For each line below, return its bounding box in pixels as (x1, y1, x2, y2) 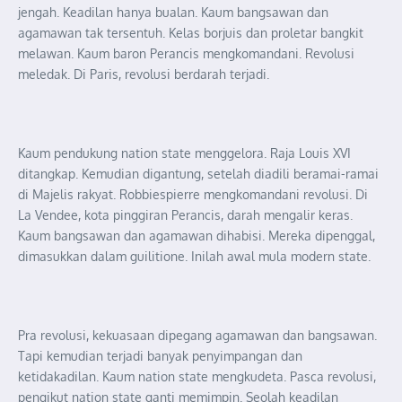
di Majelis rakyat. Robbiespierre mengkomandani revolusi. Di (18, 186, 368, 202)
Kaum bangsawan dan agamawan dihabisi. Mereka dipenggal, (18, 227, 375, 243)
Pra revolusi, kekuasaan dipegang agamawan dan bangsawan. (18, 327, 377, 343)
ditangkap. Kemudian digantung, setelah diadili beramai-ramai (18, 165, 379, 181)
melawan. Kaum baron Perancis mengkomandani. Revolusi (18, 45, 354, 61)
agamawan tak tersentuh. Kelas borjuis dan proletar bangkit (18, 24, 363, 40)
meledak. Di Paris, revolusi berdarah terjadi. (18, 66, 273, 82)
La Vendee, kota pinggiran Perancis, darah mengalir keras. (18, 206, 353, 223)
